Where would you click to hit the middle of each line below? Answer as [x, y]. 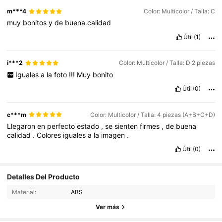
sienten [127, 126]
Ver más [108, 207]
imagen [114, 135]
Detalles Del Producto [44, 176]
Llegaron [22, 126]
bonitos [36, 23]
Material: [24, 192]
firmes [151, 126]
